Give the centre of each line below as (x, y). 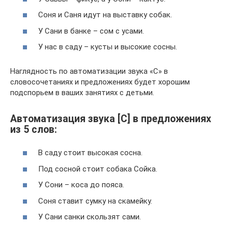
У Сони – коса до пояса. (81, 185)
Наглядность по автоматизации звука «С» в (89, 72)
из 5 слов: (34, 129)
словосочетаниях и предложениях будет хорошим (100, 82)
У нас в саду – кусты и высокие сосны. (108, 47)
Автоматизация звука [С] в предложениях (111, 119)
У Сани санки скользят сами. (90, 217)
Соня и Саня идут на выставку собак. (105, 15)
